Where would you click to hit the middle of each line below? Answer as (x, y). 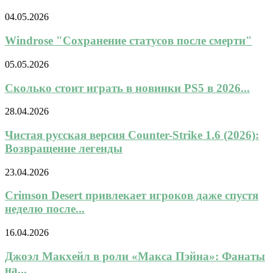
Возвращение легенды (64, 149)
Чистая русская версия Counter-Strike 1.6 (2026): (132, 135)
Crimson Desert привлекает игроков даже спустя (132, 196)
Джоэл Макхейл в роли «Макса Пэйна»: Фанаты (135, 256)
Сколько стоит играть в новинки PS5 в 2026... (127, 88)
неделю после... (45, 209)
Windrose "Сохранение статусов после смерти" (129, 41)
